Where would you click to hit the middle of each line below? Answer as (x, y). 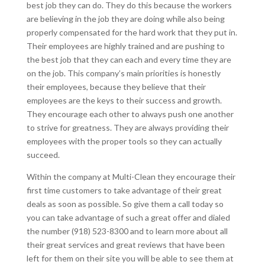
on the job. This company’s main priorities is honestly (123, 73)
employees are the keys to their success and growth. (124, 101)
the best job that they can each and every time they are (129, 60)
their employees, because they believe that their (116, 87)
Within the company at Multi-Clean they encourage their (131, 177)
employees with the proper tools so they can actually (124, 141)
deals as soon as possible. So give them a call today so (125, 204)
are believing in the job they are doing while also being (125, 19)
